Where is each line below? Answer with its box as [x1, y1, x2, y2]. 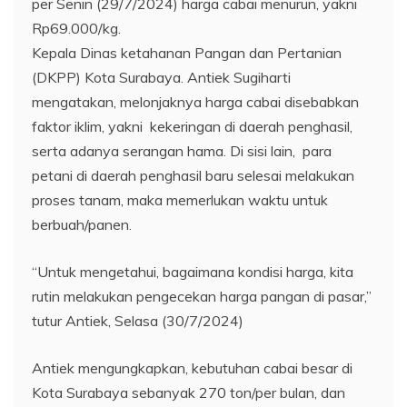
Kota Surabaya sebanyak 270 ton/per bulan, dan [32, 382, 345, 402]
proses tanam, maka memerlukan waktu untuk [32, 190, 328, 209]
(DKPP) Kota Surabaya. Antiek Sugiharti [32, 67, 291, 86]
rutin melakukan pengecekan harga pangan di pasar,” [32, 286, 372, 305]
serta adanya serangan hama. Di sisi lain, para [32, 141, 332, 160]
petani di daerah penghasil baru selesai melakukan [32, 165, 354, 184]
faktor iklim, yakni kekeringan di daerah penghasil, [32, 116, 352, 135]
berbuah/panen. [32, 214, 132, 233]
